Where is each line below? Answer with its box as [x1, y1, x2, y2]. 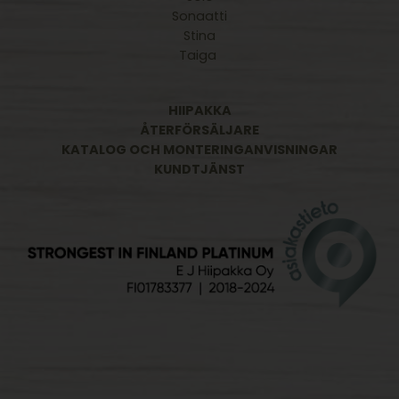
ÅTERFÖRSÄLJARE [140, 121, 259, 140]
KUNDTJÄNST [154, 160, 245, 179]
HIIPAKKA [167, 102, 232, 120]
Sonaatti [172, 7, 227, 26]
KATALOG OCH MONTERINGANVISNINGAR [61, 141, 338, 159]
